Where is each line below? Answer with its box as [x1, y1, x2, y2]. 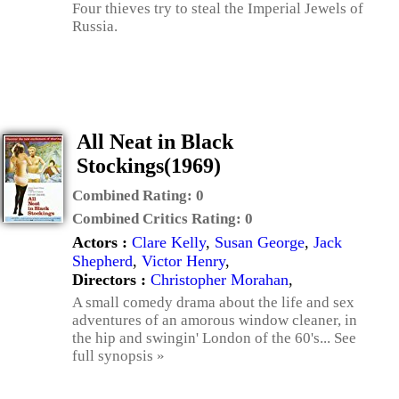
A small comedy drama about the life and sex [72, 294, 354, 311]
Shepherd [72, 252, 133, 270]
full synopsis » [72, 347, 165, 364]
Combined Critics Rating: [72, 210, 245, 227]
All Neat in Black [77, 130, 233, 153]
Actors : [72, 233, 132, 251]
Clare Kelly [132, 233, 206, 251]
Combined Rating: [72, 187, 196, 204]
